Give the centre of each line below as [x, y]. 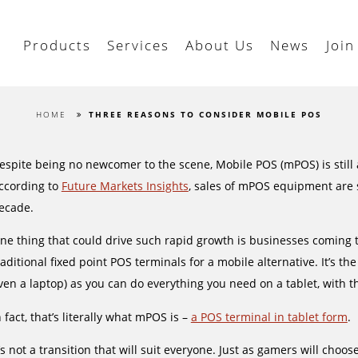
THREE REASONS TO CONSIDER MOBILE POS [205, 114]
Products [57, 45]
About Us [220, 45]
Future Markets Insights [125, 185]
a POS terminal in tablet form [269, 316]
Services [139, 45]
